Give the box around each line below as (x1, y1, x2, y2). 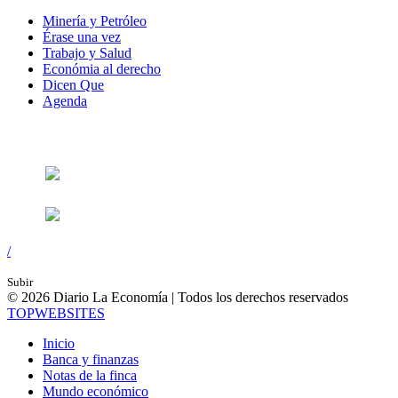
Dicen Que (43, 76, 104, 92)
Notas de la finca (43, 367, 137, 383)
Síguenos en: (7, 125, 99, 145)
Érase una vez (43, 28, 121, 44)
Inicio (43, 335, 75, 351)
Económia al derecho (43, 60, 161, 76)
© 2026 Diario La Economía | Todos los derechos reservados (7, 289, 348, 305)
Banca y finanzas (43, 351, 139, 367)
